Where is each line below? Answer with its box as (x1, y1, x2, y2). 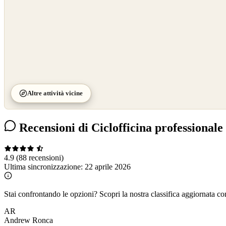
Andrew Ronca (4, 216, 53, 225)
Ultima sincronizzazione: (4, 162, 85, 172)
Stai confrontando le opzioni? (4, 190, 97, 199)
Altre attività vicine (27, 89, 83, 97)
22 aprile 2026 (85, 162, 131, 172)
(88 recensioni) (16, 153, 64, 162)
